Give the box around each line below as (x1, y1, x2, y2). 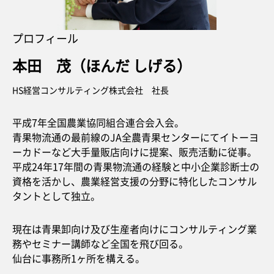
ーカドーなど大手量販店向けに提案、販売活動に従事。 (12, 144, 257, 159)
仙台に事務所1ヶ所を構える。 (12, 251, 145, 265)
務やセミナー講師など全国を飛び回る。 (12, 236, 188, 251)
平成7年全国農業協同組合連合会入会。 (12, 115, 184, 130)
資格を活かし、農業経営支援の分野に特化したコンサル (12, 174, 257, 188)
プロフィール (12, 30, 78, 46)
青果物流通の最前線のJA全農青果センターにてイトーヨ (12, 130, 259, 144)
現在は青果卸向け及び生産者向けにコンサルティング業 (12, 221, 257, 236)
